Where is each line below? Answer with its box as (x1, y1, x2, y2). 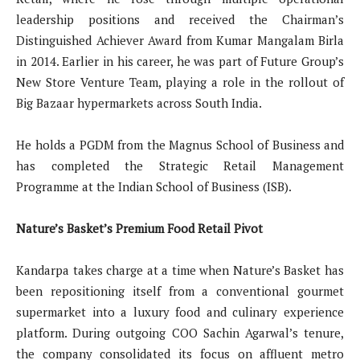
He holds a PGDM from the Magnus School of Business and (16, 137, 344, 153)
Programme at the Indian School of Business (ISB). (16, 178, 292, 195)
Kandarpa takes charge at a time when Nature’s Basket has (16, 262, 344, 279)
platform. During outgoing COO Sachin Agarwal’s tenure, (16, 325, 344, 342)
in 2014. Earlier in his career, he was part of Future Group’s (16, 53, 344, 70)
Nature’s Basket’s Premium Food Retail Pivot (16, 220, 263, 237)
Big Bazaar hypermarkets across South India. (16, 95, 262, 112)
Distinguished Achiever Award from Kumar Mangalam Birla (16, 32, 344, 49)
